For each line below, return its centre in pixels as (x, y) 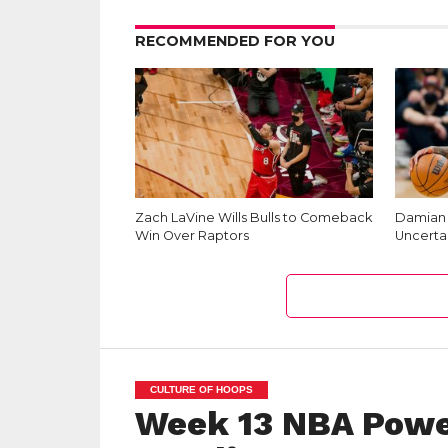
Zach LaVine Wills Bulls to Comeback (253, 217)
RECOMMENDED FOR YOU (234, 41)
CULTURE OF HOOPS (201, 389)
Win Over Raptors (191, 235)
